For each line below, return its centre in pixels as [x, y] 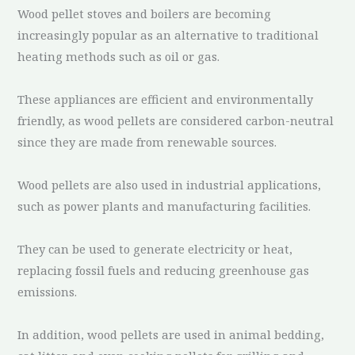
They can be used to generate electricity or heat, [155, 248]
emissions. [48, 291]
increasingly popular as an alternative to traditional [168, 34]
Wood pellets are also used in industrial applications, [170, 184]
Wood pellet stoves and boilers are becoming [145, 13]
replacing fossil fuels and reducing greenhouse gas [164, 270]
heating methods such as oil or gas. [119, 56]
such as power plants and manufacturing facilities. [164, 206]
